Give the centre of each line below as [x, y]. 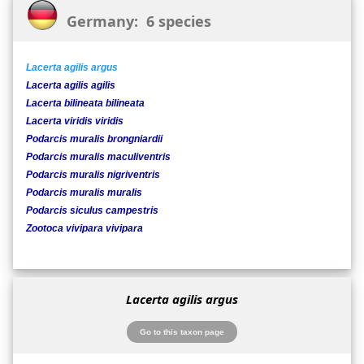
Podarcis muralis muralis [84, 193]
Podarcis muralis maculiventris [98, 157]
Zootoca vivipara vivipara [84, 229]
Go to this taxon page [182, 331]
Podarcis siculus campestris [92, 211]
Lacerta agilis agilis [71, 86]
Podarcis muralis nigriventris [93, 175]
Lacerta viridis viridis [75, 121]
